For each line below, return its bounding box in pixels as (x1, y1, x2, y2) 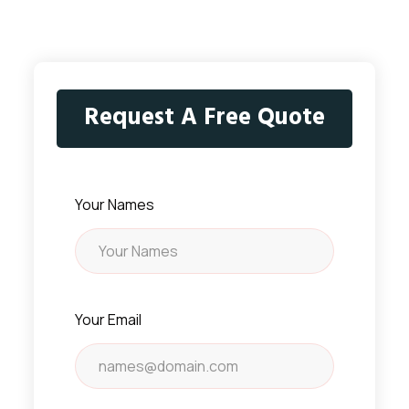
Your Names (74, 194, 154, 215)
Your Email (74, 309, 142, 330)
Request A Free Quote (84, 99, 325, 137)
